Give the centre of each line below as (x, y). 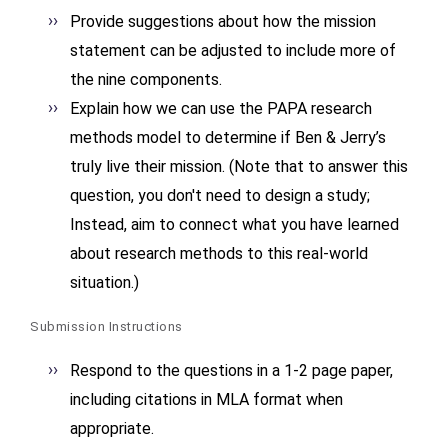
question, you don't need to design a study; (220, 195)
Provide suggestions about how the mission (223, 21)
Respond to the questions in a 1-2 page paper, (231, 370)
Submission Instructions (106, 326)
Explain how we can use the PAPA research (221, 108)
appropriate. (114, 428)
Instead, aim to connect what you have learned (234, 224)
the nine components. (146, 79)
